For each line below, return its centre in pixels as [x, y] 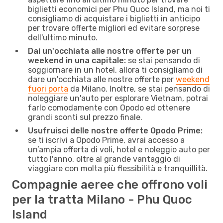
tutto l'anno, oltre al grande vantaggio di [104, 159]
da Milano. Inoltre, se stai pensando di [139, 89]
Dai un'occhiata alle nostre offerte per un [110, 51]
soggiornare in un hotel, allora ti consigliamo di [115, 70]
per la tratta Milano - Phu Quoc [102, 199]
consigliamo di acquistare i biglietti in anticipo [114, 18]
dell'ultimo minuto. [63, 37]
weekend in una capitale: [77, 60]
